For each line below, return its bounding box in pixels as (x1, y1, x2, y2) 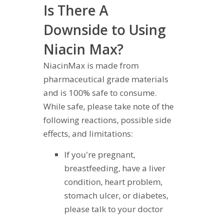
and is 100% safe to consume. (43, 87, 157, 99)
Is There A (43, 1, 109, 20)
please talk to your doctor (64, 203, 163, 215)
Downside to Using (43, 20, 166, 39)
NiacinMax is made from (43, 60, 139, 72)
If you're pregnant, (64, 149, 135, 161)
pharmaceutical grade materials (43, 73, 168, 85)
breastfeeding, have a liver (64, 163, 165, 174)
